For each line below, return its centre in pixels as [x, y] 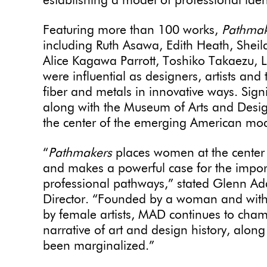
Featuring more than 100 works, [132, 31]
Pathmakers [80, 154]
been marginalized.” [99, 247]
